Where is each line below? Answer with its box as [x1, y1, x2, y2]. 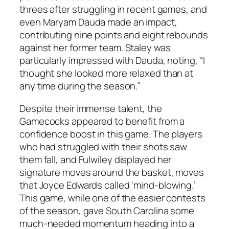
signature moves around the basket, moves [19, 165, 204, 179]
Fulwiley [78, 152, 112, 166]
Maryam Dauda [42, 15, 106, 29]
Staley [125, 41, 152, 55]
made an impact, [105, 15, 177, 29]
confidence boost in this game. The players [19, 127, 202, 141]
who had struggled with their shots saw [19, 140, 188, 153]
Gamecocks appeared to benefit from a [19, 114, 185, 128]
